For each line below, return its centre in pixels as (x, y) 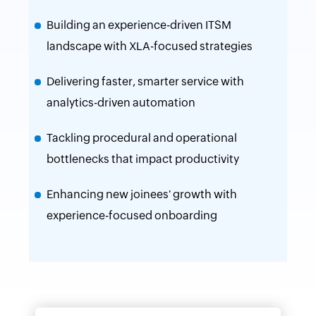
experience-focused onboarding (132, 216)
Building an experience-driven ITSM (139, 25)
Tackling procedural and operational (141, 138)
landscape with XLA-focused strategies (149, 47)
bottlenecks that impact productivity (142, 159)
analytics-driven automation (121, 103)
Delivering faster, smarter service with (145, 82)
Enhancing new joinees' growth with (141, 195)
